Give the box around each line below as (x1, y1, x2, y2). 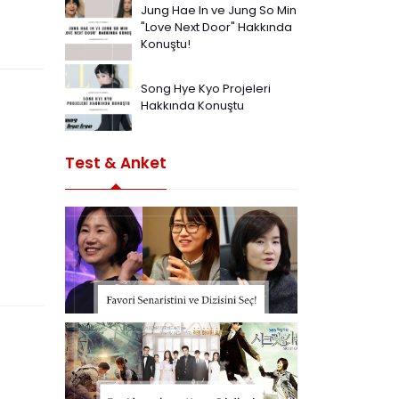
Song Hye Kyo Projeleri (141, 80, 271, 97)
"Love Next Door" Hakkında (141, 18, 292, 36)
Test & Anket (65, 151, 167, 174)
